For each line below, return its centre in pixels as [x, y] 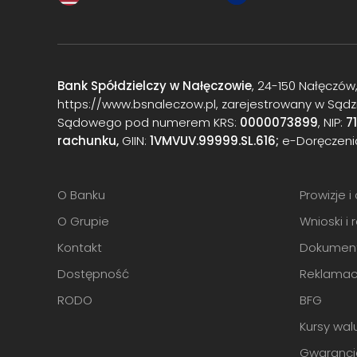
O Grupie [83, 221]
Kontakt [80, 247]
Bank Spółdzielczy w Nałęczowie [155, 86]
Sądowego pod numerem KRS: [149, 122]
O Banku [81, 195]
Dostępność [93, 274]
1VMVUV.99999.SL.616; [214, 141]
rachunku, [88, 141]
